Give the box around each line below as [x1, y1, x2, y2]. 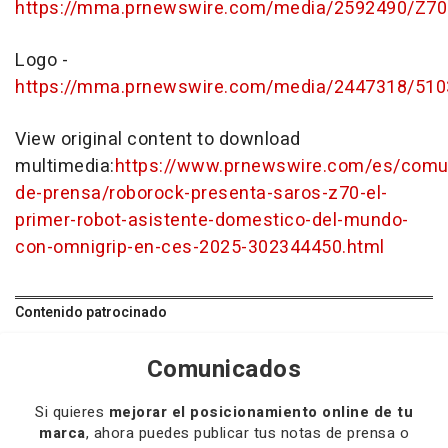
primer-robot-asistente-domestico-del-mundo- [15, 206, 409, 234]
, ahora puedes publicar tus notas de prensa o [85, 421, 409, 444]
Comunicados [146, 351, 302, 387]
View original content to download [15, 125, 301, 153]
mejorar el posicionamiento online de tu [108, 400, 413, 423]
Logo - [15, 46, 68, 74]
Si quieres [35, 400, 109, 423]
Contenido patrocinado [15, 301, 167, 323]
